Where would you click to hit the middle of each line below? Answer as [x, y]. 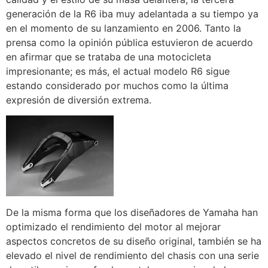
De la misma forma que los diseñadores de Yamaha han [132, 212]
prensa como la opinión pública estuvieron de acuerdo [130, 42]
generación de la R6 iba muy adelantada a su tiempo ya [132, 13]
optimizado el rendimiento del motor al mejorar [113, 226]
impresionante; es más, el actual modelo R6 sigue [118, 71]
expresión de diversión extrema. [79, 100]
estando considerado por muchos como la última [117, 85]
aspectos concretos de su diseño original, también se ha [134, 241]
